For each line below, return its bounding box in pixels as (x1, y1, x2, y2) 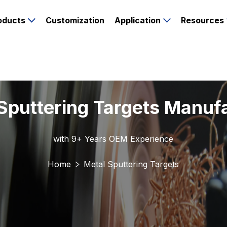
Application (114, 15, 161, 25)
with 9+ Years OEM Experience (53, 134, 174, 144)
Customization (45, 15, 104, 25)
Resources (180, 15, 224, 25)
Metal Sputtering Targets (84, 159, 179, 169)
